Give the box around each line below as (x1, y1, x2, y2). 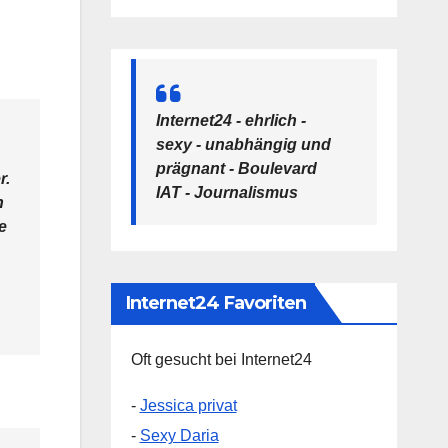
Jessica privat (139, 397, 237, 415)
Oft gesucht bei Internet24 (130, 351, 312, 369)
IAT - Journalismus (155, 184, 298, 202)
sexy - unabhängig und (155, 136, 331, 154)
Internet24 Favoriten (125, 292, 307, 315)
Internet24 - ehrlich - (155, 112, 306, 130)
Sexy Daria (139, 427, 219, 445)
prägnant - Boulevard (155, 160, 317, 178)
